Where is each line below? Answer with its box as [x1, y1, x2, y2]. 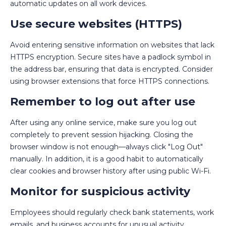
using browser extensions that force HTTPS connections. [10, 76, 209, 86]
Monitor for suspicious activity [10, 184, 190, 198]
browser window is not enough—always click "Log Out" [10, 142, 203, 151]
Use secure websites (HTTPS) [10, 17, 182, 31]
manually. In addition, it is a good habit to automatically [10, 154, 203, 163]
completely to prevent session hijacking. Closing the [10, 130, 193, 139]
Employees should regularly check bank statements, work [10, 207, 214, 217]
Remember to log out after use [10, 94, 195, 108]
